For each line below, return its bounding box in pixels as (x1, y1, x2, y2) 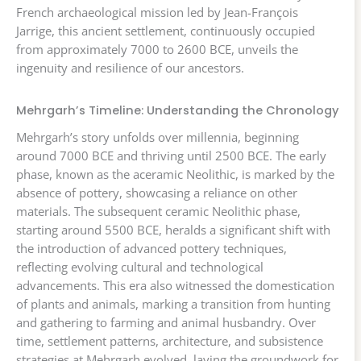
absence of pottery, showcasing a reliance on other (16, 185, 297, 201)
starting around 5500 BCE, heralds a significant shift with (16, 222, 330, 239)
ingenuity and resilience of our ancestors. (16, 60, 244, 77)
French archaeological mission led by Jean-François (16, 4, 298, 21)
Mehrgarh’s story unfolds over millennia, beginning (16, 129, 299, 146)
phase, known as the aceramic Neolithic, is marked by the (16, 166, 334, 183)
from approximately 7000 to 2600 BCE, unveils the (16, 41, 298, 58)
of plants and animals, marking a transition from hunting (16, 296, 330, 313)
